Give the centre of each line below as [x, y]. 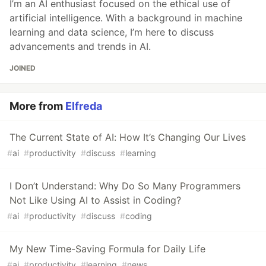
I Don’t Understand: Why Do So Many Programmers [125, 186]
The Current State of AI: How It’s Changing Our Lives [128, 137]
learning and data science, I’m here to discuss [112, 32]
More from [37, 106]
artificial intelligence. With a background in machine [126, 18]
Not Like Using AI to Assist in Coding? [95, 200]
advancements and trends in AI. [80, 46]
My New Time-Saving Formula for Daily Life [107, 248]
